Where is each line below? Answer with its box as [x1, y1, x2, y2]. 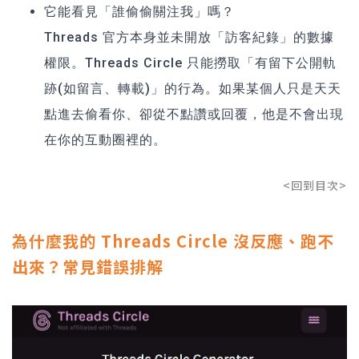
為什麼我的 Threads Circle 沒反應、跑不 [12, 228, 334, 252]
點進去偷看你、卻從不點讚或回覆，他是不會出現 [44, 106, 344, 122]
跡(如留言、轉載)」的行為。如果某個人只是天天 [44, 80, 341, 96]
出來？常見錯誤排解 [12, 254, 163, 278]
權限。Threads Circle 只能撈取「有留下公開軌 [44, 54, 337, 71]
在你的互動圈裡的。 [44, 131, 167, 147]
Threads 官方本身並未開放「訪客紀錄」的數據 [44, 29, 334, 45]
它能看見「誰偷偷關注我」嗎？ [44, 3, 235, 19]
